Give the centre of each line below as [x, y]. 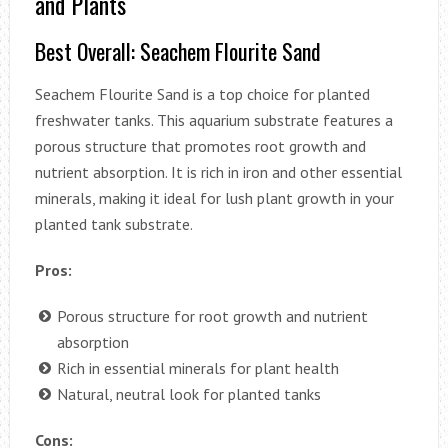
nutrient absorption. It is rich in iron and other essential [218, 171]
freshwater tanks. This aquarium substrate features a [213, 119]
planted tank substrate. [113, 223]
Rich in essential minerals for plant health [197, 367]
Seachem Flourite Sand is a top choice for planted [202, 93]
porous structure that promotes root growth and [200, 145]
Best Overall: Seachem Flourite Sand [177, 50]
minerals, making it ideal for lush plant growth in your [214, 197]
